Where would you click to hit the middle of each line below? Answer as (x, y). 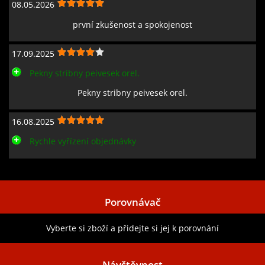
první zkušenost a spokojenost (132, 24)
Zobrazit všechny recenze (56, 167)
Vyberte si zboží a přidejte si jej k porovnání (132, 228)
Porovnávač (132, 202)
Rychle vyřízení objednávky (83, 141)
